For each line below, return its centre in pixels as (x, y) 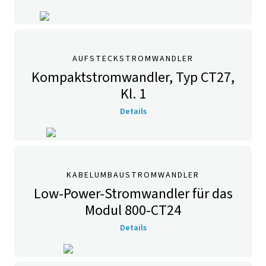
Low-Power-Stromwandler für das (133, 194)
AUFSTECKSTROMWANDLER (133, 59)
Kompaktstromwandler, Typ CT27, (133, 77)
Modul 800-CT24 (133, 210)
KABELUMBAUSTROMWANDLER (133, 175)
